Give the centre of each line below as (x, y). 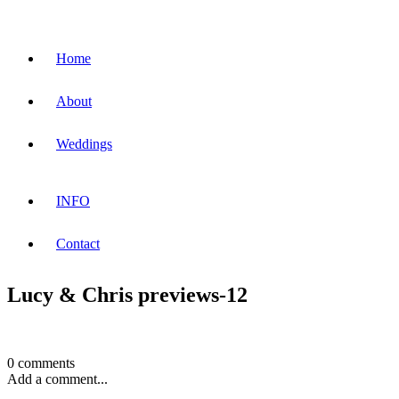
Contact (78, 244)
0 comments (41, 362)
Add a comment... (57, 379)
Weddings (84, 144)
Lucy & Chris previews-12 (127, 294)
